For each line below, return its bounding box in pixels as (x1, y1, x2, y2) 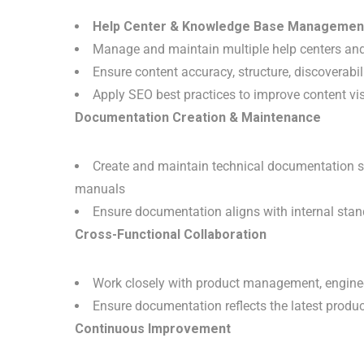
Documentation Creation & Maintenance (75, 110, 321, 125)
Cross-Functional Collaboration (75, 227, 266, 242)
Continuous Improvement (75, 321, 231, 336)
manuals (75, 181, 125, 197)
